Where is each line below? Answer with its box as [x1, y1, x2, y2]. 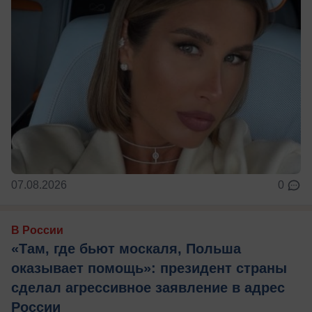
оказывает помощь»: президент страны [11, 260, 287, 276]
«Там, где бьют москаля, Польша [11, 241, 241, 257]
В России [11, 224, 63, 237]
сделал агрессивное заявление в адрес [11, 280, 285, 296]
